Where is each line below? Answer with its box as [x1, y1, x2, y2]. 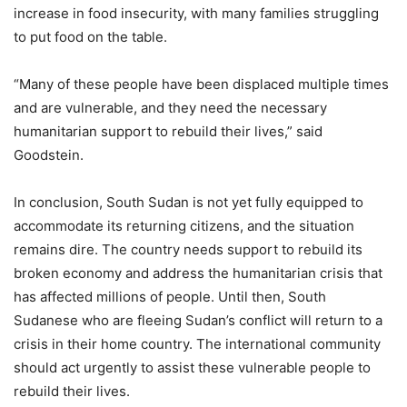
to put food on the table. [14, 28, 167, 46]
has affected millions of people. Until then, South [14, 288, 326, 306]
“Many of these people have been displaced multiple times [14, 75, 389, 94]
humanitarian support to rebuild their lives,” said [14, 123, 323, 141]
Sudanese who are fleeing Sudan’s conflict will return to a [14, 312, 382, 330]
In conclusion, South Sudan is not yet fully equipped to [14, 194, 363, 212]
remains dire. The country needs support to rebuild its [14, 241, 362, 259]
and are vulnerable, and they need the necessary [14, 99, 327, 117]
